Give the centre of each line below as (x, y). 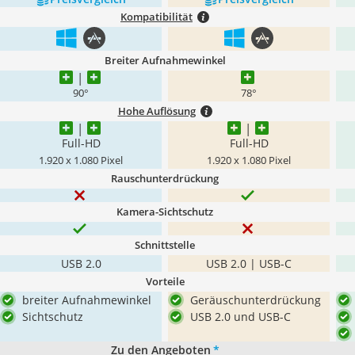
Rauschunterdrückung (165, 178)
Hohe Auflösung (157, 111)
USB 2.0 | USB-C (249, 263)
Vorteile (165, 281)
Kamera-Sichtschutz (165, 212)
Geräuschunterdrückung (256, 300)
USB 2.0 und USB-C (240, 317)
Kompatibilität (157, 17)
